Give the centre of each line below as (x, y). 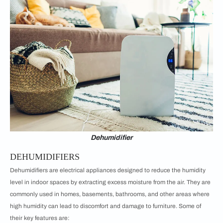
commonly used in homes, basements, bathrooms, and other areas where (110, 194)
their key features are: (40, 218)
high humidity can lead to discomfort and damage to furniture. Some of (106, 206)
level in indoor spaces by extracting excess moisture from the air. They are (110, 182)
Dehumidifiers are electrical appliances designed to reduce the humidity (108, 170)
